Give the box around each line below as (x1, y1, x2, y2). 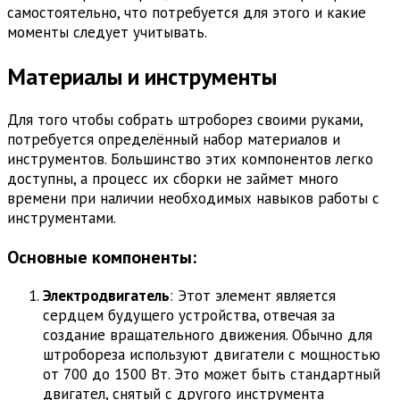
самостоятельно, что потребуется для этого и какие (7, 3, 366, 23)
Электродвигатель (43, 285, 170, 305)
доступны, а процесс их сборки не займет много (7, 168, 338, 188)
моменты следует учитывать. (7, 22, 207, 43)
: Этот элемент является (170, 285, 336, 305)
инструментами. (7, 207, 116, 228)
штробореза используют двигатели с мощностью (43, 344, 380, 364)
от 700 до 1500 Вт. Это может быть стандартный (43, 363, 380, 384)
